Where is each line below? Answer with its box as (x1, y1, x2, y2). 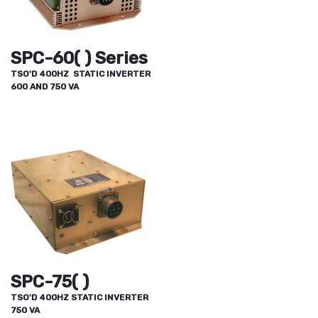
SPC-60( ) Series (11, 48, 148, 68)
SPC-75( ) (11, 271, 89, 292)
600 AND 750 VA (11, 81, 79, 92)
